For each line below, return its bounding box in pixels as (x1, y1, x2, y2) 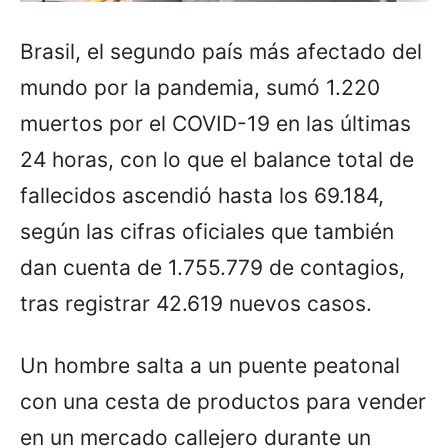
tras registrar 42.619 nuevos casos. (20, 290, 372, 316)
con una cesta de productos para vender (20, 388, 426, 414)
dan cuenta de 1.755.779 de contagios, (20, 254, 405, 280)
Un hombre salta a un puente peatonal (20, 352, 400, 378)
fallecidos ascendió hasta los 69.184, (20, 182, 384, 208)
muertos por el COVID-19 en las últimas (20, 110, 411, 136)
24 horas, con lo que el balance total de (20, 146, 414, 172)
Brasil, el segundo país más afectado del (20, 38, 422, 64)
